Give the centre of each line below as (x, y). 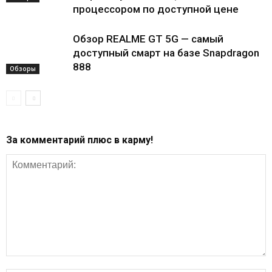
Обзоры (23, 68)
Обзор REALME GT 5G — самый (148, 39)
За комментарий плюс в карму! (80, 140)
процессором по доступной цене (156, 9)
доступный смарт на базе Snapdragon (166, 53)
